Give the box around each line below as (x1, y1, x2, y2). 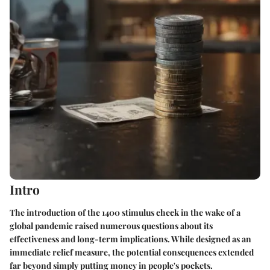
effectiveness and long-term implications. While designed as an (10, 233, 251, 245)
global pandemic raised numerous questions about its (10, 219, 213, 231)
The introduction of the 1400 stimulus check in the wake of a (10, 206, 240, 218)
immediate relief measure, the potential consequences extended (10, 246, 254, 258)
